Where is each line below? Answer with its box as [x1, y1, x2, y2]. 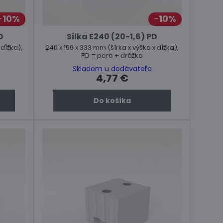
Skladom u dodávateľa [72, 63, 152, 74]
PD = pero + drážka [81, 50, 143, 60]
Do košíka [93, 95, 131, 106]
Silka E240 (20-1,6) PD [67, 30, 158, 42]
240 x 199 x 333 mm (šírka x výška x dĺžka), [45, 42, 179, 52]
